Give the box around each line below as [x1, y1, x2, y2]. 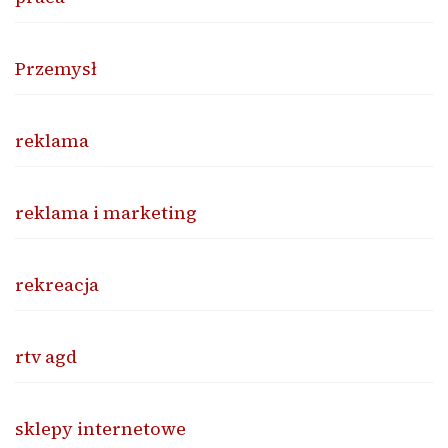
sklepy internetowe [15, 416, 186, 442]
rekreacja [15, 272, 99, 298]
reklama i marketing [15, 200, 197, 226]
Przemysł [15, 56, 97, 82]
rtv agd [15, 344, 77, 370]
